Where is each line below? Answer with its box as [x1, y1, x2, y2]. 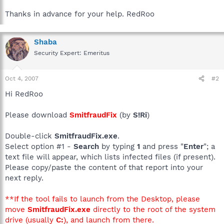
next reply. [5, 173, 43, 182]
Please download [5, 110, 69, 119]
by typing [99, 142, 137, 151]
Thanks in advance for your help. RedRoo [5, 9, 154, 18]
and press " [140, 142, 183, 151]
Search [73, 142, 99, 151]
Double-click [5, 131, 54, 140]
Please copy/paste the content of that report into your [5, 163, 203, 172]
